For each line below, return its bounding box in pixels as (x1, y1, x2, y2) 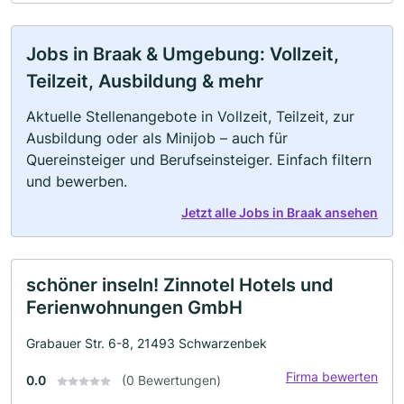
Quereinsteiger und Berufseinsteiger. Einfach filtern (26, 150, 372, 169)
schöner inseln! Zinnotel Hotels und (26, 273, 334, 296)
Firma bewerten (286, 368, 378, 384)
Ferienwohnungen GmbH (26, 296, 243, 318)
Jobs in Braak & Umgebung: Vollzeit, (26, 42, 339, 65)
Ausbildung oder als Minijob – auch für (26, 128, 288, 147)
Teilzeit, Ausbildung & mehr (26, 69, 263, 92)
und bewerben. (26, 171, 127, 190)
